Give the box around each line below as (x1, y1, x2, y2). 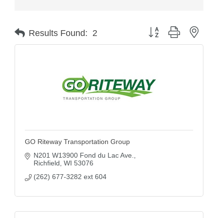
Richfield (33, 159, 60, 167)
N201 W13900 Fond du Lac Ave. (33, 151, 134, 159)
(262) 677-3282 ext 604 (33, 173, 107, 181)
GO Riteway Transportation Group (25, 138, 130, 145)
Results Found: (29, 28, 88, 38)
